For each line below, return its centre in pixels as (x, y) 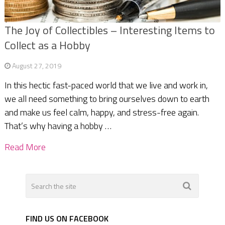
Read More (25, 147)
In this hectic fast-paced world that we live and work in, (106, 85)
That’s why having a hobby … (58, 126)
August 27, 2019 (36, 66)
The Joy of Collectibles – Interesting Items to (109, 30)
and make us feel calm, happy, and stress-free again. (101, 113)
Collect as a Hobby (47, 45)
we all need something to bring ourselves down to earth (107, 99)
